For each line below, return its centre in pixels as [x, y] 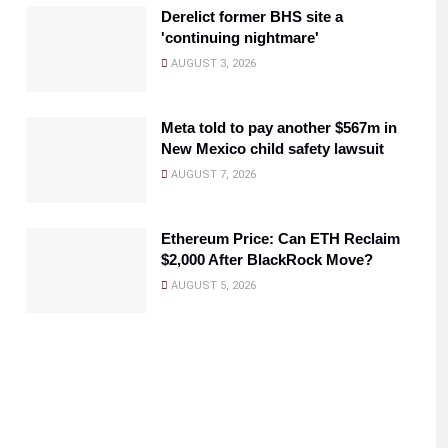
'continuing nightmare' [240, 37]
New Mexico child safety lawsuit [272, 148]
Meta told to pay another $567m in [279, 127]
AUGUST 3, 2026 [212, 63]
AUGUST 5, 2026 [212, 285]
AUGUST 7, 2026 [212, 174]
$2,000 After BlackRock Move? [267, 259]
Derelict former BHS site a [252, 16]
